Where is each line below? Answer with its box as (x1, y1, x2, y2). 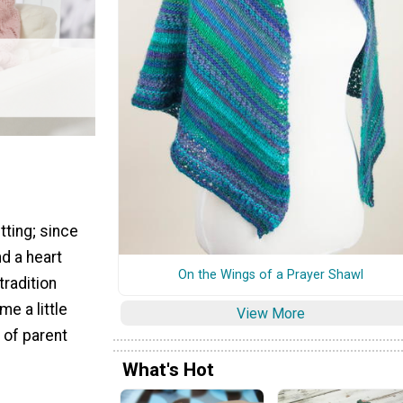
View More (237, 304, 305, 322)
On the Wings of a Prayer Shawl (178, 266, 363, 282)
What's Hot (122, 359, 214, 381)
